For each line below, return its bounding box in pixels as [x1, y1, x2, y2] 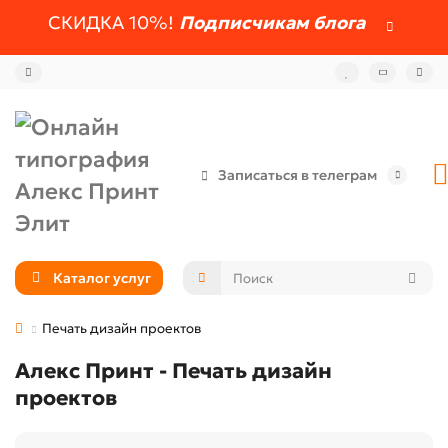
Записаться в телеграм [218, 166, 377, 184]
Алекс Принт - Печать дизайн [15, 358, 332, 384]
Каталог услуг [52, 269, 151, 287]
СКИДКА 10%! [48, 11, 179, 34]
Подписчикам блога [179, 11, 365, 34]
